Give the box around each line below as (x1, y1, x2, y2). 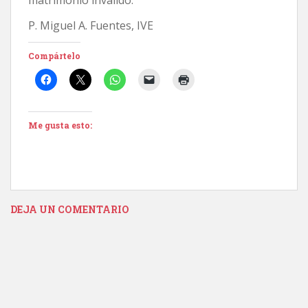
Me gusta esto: (28, 119, 92, 131)
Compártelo (28, 49, 80, 61)
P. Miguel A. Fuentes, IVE (28, 17, 153, 33)
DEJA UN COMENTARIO (10, 202, 129, 216)
